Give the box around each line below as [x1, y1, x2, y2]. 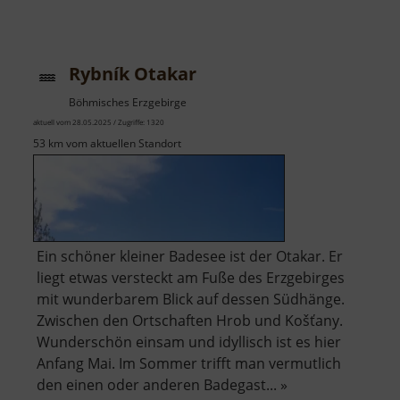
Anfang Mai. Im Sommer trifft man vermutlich [37, 354, 341, 374]
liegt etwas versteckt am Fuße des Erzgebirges [37, 268, 345, 288]
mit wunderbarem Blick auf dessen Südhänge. [37, 289, 345, 310]
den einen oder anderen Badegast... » [37, 375, 287, 396]
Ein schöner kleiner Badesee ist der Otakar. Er [37, 246, 343, 267]
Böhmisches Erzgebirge [69, 95, 187, 111]
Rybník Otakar [69, 62, 196, 87]
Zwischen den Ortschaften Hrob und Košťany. [37, 311, 343, 331]
